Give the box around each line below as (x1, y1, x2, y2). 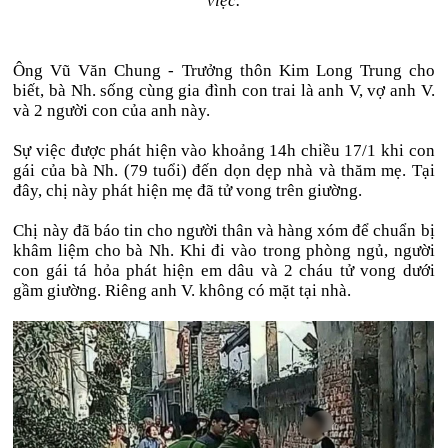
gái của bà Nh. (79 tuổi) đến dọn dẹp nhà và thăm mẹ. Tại (13, 161, 435, 180)
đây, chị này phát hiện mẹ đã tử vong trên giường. (13, 181, 363, 200)
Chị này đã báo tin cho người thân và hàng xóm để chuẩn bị (13, 221, 435, 240)
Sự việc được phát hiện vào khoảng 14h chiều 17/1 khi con (13, 141, 435, 160)
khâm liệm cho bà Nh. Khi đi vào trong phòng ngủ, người (13, 241, 435, 260)
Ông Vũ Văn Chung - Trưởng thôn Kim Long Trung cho (13, 61, 435, 80)
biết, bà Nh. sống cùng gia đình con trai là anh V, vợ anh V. (13, 81, 435, 100)
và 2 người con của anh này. (13, 101, 211, 120)
